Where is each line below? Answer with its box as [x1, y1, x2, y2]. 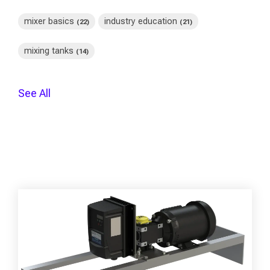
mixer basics [24, 16, 77, 27]
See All [18, 86, 51, 99]
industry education [104, 16, 180, 27]
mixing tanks [24, 45, 76, 56]
